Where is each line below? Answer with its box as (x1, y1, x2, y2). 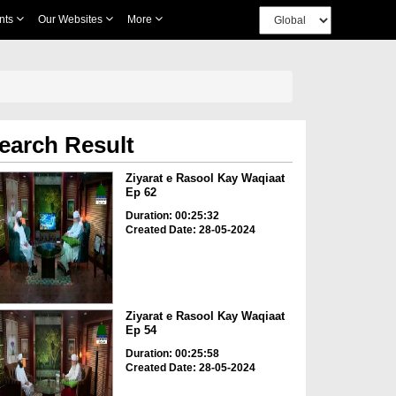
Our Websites (37, 13, 105, 26)
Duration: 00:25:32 (125, 209, 219, 222)
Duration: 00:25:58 (125, 347, 219, 361)
